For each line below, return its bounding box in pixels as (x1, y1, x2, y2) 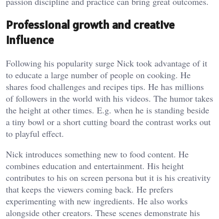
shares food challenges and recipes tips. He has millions (6, 81, 204, 93)
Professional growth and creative (6, 17, 175, 33)
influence (6, 32, 54, 48)
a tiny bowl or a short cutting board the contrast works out (6, 116, 211, 128)
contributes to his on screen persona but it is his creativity (6, 172, 211, 184)
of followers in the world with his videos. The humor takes (6, 92, 213, 105)
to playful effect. (6, 128, 64, 140)
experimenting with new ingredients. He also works (6, 195, 188, 207)
